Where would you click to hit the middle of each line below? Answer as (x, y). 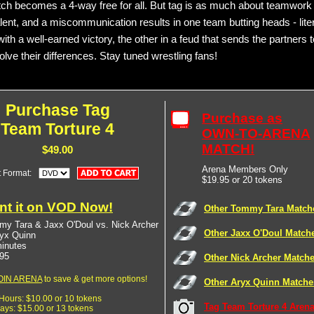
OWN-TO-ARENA (256, 134)
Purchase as (242, 118)
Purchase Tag (57, 110)
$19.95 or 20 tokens (242, 180)
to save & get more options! (95, 279)
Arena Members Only (245, 169)
